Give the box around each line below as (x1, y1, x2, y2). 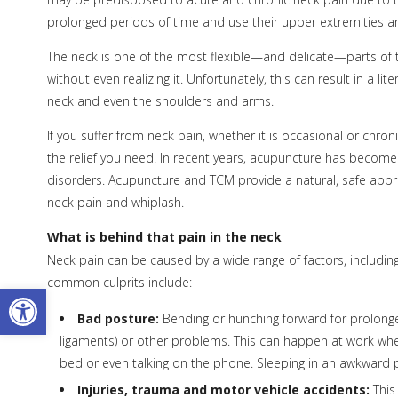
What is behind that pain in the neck (46, 228, 282, 246)
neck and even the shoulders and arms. (46, 92, 274, 109)
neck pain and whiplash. (46, 193, 184, 211)
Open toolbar (8, 277, 102, 316)
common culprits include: (46, 274, 192, 291)
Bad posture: (76, 309, 159, 327)
